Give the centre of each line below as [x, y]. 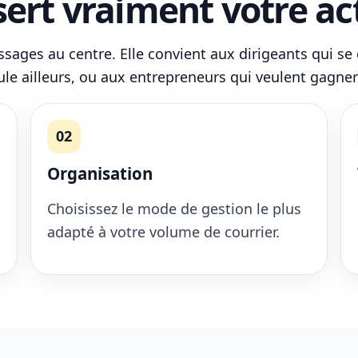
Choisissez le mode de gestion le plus [174, 208]
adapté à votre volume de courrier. [163, 231]
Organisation [100, 173]
